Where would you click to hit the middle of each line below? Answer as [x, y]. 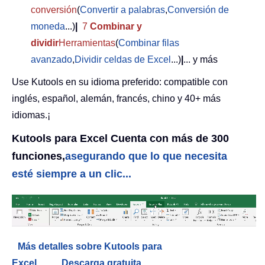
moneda [48, 26]
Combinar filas [149, 43]
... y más [201, 59]
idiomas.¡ [31, 115]
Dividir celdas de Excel [123, 59]
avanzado [51, 59]
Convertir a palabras [122, 9]
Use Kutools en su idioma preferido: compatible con [120, 82]
